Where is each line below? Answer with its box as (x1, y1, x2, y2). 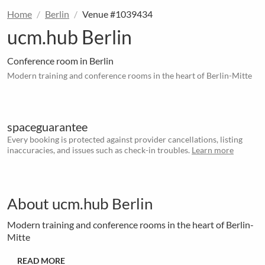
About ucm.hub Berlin (7, 194, 153, 214)
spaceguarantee (7, 119, 88, 134)
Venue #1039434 (82, 8, 153, 20)
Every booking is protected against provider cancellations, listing (7, 134, 243, 145)
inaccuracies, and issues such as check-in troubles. (7, 145, 192, 156)
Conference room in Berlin (7, 55, 114, 67)
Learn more (192, 145, 234, 156)
